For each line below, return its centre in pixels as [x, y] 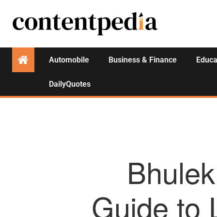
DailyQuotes [70, 84]
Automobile [69, 60]
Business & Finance [143, 60]
